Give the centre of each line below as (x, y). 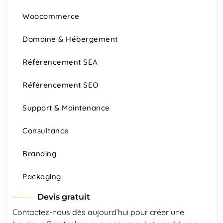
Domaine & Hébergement (70, 39)
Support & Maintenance (66, 108)
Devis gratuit (64, 197)
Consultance (46, 130)
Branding (39, 153)
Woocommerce (51, 16)
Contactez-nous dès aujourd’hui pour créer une (98, 212)
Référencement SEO (60, 85)
